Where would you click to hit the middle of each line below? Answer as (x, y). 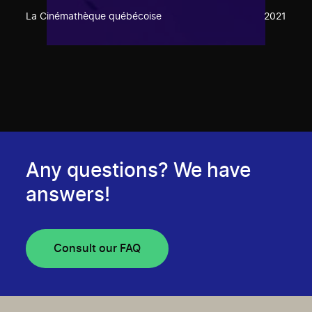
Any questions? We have (139, 171)
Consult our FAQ (97, 248)
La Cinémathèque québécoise (94, 16)
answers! (68, 195)
